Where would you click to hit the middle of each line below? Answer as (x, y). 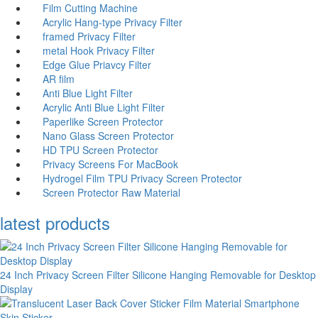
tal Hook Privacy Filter (106, 50)
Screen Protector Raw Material (111, 192)
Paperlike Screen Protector (103, 121)
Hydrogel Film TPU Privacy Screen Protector (142, 178)
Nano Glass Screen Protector (108, 135)
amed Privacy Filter (92, 36)
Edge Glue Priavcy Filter (97, 64)
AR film (59, 78)
